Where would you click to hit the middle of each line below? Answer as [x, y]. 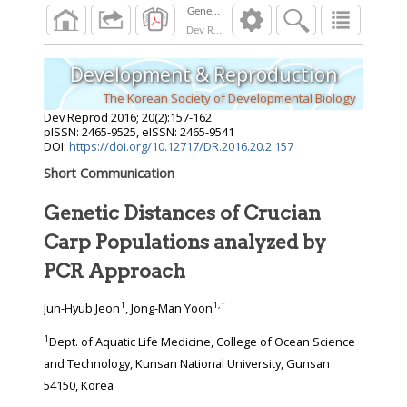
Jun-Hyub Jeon [82, 308]
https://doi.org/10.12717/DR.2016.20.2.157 [181, 147]
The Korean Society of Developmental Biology [230, 98]
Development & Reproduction [203, 74]
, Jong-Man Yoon [169, 308]
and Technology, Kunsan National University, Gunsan [55, 364]
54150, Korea [79, 386]
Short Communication [109, 174]
